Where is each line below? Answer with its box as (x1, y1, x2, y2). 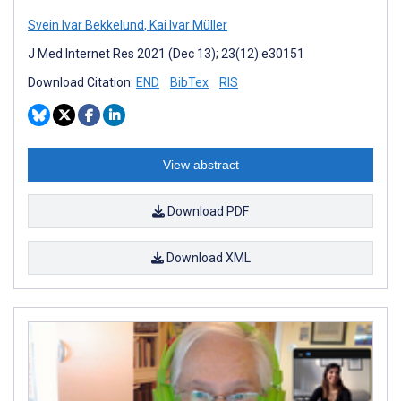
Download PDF (165, 203, 249, 218)
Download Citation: (28, 74, 136, 90)
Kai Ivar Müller (147, 17, 227, 32)
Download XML (163, 250, 251, 265)
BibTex (170, 74, 209, 90)
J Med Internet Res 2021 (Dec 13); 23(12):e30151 (28, 46, 304, 61)
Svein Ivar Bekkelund (28, 17, 144, 32)
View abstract (162, 157, 239, 172)
